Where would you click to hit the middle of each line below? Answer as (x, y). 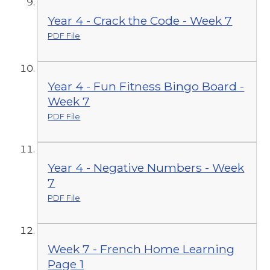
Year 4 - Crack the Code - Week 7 (140, 20)
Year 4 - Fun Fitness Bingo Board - (146, 86)
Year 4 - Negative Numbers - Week (146, 167)
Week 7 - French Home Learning (141, 249)
